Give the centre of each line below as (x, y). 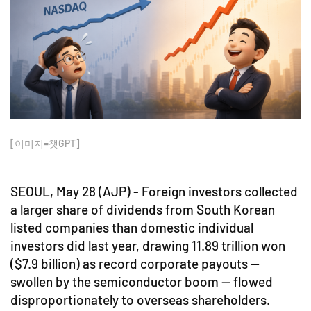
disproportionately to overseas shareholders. (140, 300)
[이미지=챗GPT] (45, 144)
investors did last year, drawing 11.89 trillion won (148, 246)
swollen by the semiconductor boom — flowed (142, 282)
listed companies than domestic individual (132, 228)
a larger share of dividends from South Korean (143, 210)
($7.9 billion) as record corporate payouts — (135, 264)
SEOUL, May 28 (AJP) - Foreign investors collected (154, 192)
